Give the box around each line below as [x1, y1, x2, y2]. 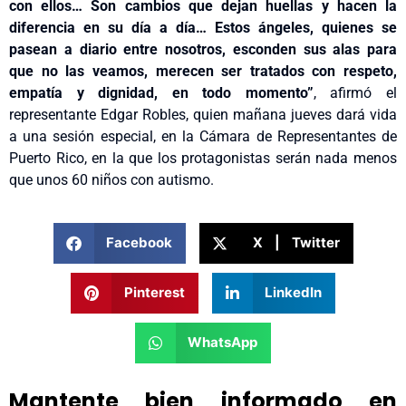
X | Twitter [252, 234, 340, 252]
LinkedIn [265, 284, 322, 302]
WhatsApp [188, 333, 258, 352]
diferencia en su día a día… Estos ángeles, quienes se [9, 19, 397, 37]
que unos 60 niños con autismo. [9, 171, 214, 189]
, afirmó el [313, 84, 398, 102]
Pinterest [123, 284, 185, 302]
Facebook [106, 234, 172, 252]
